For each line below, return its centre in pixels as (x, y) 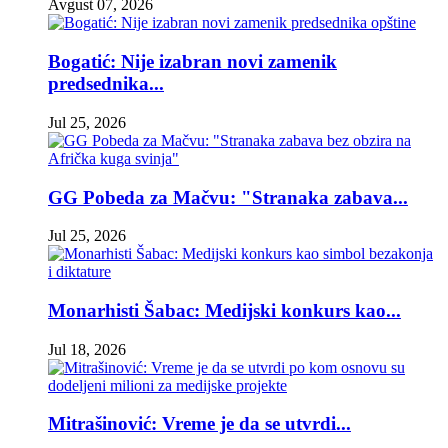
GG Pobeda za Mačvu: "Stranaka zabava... (228, 197)
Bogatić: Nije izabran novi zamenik (192, 62)
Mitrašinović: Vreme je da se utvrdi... (199, 424)
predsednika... (106, 84)
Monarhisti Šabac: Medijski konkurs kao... (224, 310)
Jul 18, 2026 (87, 349)
